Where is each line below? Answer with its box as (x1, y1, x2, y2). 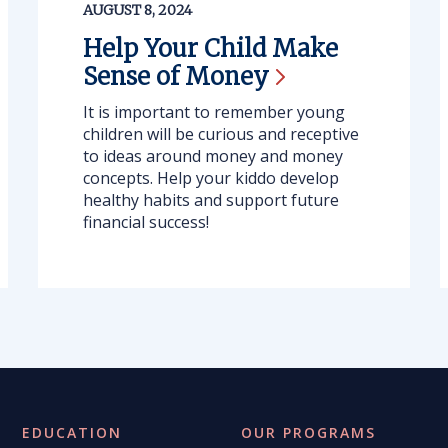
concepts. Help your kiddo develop (82, 167, 339, 189)
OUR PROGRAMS (241, 423, 377, 442)
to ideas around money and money (82, 145, 343, 167)
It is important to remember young (82, 101, 345, 123)
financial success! (82, 211, 209, 233)
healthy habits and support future (82, 189, 339, 211)
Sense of (82, 61, 185, 92)
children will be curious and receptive (82, 123, 359, 145)
